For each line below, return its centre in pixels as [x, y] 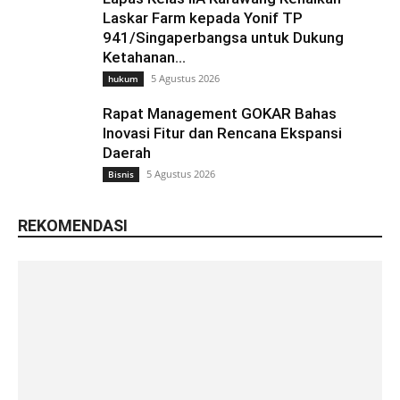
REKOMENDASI [73, 226]
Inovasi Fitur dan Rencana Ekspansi [222, 133]
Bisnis [121, 175]
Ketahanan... [144, 58]
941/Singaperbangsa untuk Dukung [223, 38]
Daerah [127, 153]
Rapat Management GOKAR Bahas [220, 114]
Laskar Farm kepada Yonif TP [203, 18]
